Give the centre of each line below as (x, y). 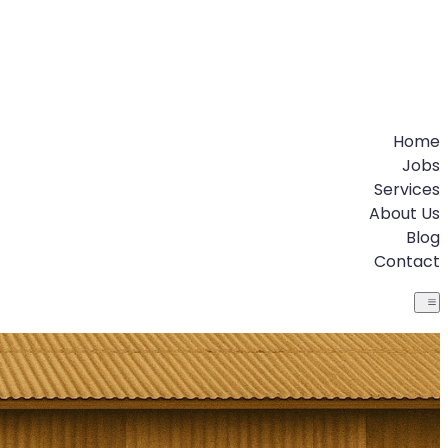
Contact (407, 261)
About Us (404, 213)
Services (407, 189)
